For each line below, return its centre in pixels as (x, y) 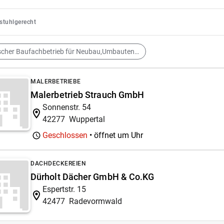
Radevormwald (95, 201)
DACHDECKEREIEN (58, 163)
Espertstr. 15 (64, 189)
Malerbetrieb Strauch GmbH (87, 95)
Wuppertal (87, 119)
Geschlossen (65, 135)
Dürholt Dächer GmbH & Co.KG (92, 177)
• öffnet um (109, 135)
